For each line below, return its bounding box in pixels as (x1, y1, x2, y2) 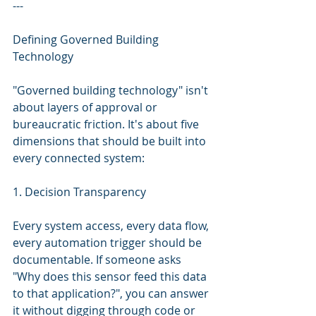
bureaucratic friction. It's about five (13, 116, 202, 132)
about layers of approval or (13, 99, 160, 115)
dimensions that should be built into (13, 133, 209, 149)
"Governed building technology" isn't (13, 83, 211, 98)
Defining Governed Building (13, 32, 162, 47)
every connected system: (13, 150, 145, 166)
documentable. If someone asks (13, 252, 184, 267)
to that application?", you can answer (13, 286, 212, 301)
